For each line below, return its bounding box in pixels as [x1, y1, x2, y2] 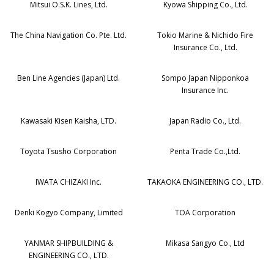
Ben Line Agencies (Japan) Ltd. [17, 73, 120, 84]
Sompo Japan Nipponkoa [161, 73, 250, 84]
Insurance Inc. [182, 85, 229, 96]
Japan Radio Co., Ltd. [169, 116, 242, 127]
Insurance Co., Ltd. [173, 42, 237, 53]
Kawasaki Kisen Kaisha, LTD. [21, 116, 117, 127]
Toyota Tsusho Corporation [20, 146, 117, 157]
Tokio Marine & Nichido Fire [157, 30, 254, 41]
